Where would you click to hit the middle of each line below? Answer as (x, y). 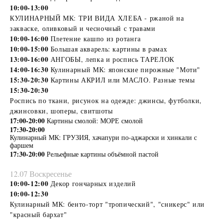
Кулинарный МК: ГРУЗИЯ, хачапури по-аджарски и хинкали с (103, 137)
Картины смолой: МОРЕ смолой (96, 120)
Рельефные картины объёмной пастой (103, 154)
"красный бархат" (39, 214)
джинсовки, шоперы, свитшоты (61, 110)
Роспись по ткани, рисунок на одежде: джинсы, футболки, (106, 100)
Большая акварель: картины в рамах (109, 49)
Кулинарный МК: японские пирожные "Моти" (125, 69)
